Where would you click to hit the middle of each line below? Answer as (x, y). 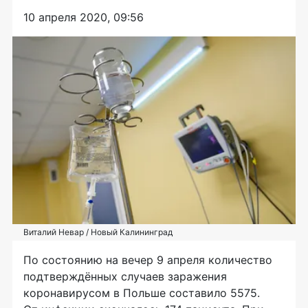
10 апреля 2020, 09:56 (84, 17)
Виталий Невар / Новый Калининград (98, 232)
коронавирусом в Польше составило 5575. (142, 293)
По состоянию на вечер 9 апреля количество (148, 260)
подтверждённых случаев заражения (125, 277)
